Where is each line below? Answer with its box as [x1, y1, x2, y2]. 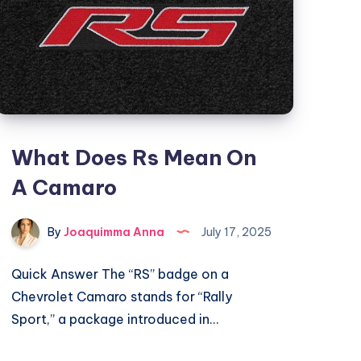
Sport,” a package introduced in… [11, 311, 219, 328]
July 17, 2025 [199, 224, 272, 239]
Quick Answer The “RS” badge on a [11, 266, 230, 283]
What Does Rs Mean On [11, 144, 257, 172]
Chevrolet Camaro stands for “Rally [11, 288, 233, 305]
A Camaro [11, 174, 118, 201]
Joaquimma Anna [61, 224, 165, 239]
